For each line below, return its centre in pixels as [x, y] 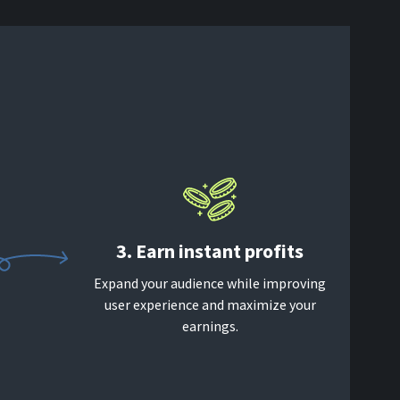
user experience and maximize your [210, 304]
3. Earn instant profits [210, 251]
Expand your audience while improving [210, 283]
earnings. [210, 326]
